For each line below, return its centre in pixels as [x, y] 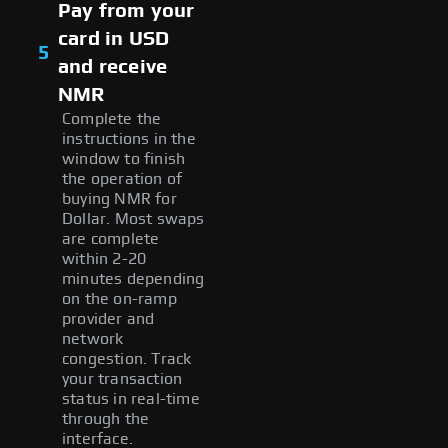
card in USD [114, 38]
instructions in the [129, 138]
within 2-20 [104, 258]
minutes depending [133, 278]
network [93, 338]
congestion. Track [127, 358]
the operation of [122, 178]
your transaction [122, 378]
